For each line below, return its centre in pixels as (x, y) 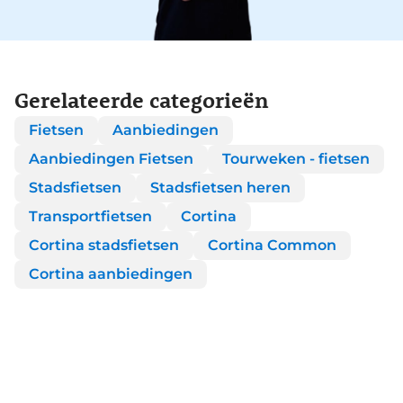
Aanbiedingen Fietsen (111, 158)
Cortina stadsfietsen (104, 245)
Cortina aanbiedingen (111, 273)
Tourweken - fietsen (296, 158)
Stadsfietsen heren (220, 187)
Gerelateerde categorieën (142, 99)
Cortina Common (272, 245)
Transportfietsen (90, 216)
